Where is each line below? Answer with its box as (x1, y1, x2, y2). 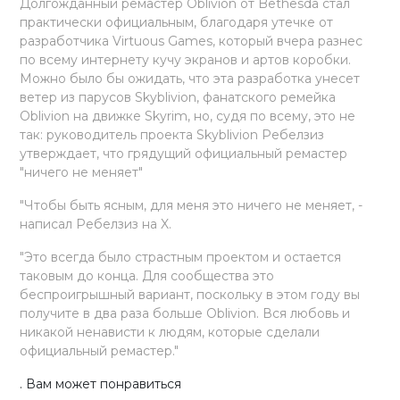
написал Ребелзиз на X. (20, 215, 172, 232)
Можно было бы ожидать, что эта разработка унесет (20, 70, 361, 87)
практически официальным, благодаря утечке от (20, 13, 334, 30)
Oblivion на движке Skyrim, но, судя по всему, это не (20, 107, 356, 124)
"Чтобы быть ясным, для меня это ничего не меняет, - (20, 196, 363, 213)
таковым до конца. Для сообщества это (20, 267, 275, 284)
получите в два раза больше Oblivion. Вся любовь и (20, 304, 351, 321)
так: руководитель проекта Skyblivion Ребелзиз (20, 126, 325, 143)
